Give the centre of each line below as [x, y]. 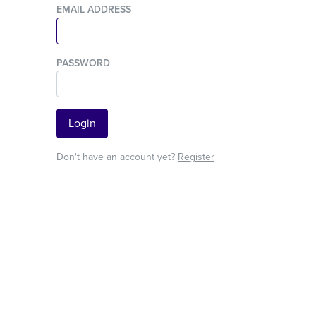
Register [196, 157]
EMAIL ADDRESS [94, 10]
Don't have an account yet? [117, 157]
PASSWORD [83, 63]
